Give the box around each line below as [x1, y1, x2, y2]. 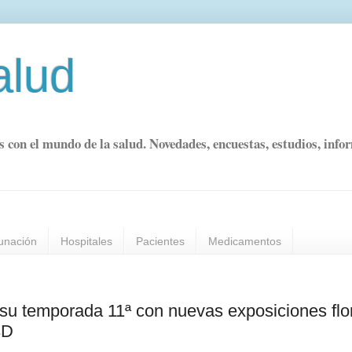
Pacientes [136, 235, 185, 248]
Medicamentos [208, 235, 281, 248]
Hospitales [60, 235, 112, 248]
